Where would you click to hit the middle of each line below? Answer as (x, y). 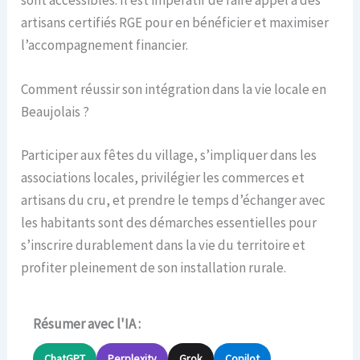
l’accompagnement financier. (105, 45)
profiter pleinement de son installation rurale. (154, 267)
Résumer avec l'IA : (87, 323)
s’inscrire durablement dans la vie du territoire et (164, 245)
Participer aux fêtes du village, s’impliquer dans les (169, 155)
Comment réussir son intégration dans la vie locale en (174, 90)
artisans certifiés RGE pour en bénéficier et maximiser (175, 22)
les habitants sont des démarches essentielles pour (169, 222)
